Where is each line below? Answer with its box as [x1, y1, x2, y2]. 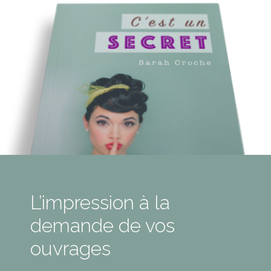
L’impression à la [30, 191, 170, 214]
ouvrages [30, 237, 111, 260]
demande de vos [30, 214, 175, 237]
